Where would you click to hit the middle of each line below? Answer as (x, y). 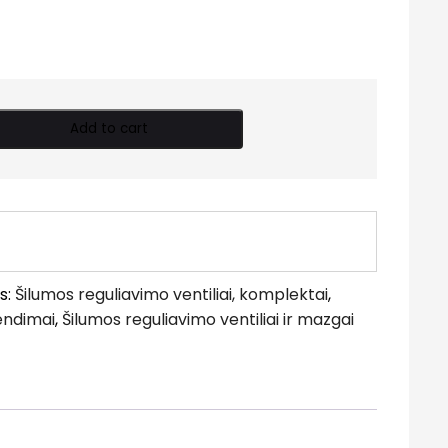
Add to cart (108, 128)
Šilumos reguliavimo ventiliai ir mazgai (208, 319)
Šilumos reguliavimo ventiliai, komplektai (172, 294)
